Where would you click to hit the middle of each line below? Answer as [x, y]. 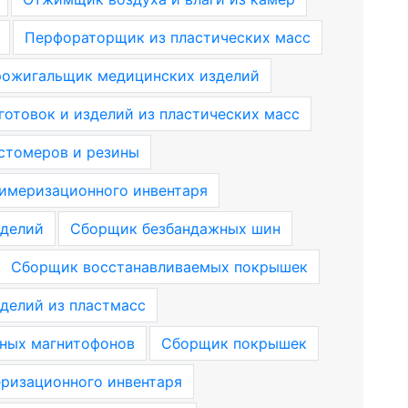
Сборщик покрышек [234, 343]
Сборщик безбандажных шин [175, 229]
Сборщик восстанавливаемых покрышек [159, 267]
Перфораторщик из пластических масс [167, 37]
